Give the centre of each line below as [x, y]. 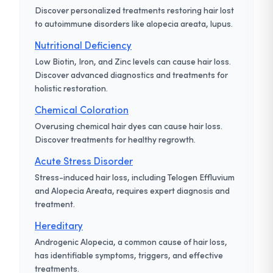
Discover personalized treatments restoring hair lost [134, 10]
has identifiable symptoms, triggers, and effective [129, 255]
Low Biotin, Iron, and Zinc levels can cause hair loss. [133, 62]
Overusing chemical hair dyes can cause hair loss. [129, 126]
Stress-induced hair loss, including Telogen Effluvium [135, 177]
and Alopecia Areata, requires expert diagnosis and [132, 191]
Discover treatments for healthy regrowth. [115, 140]
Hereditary [59, 225]
